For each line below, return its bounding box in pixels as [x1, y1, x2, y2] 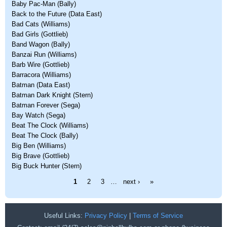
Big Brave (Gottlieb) [12, 152, 69, 160]
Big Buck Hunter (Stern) [12, 162, 82, 170]
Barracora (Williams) [12, 71, 71, 79]
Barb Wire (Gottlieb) [12, 61, 69, 68]
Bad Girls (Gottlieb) [12, 30, 68, 38]
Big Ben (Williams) [12, 142, 66, 149]
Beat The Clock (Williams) [12, 122, 88, 129]
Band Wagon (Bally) [12, 41, 70, 48]
